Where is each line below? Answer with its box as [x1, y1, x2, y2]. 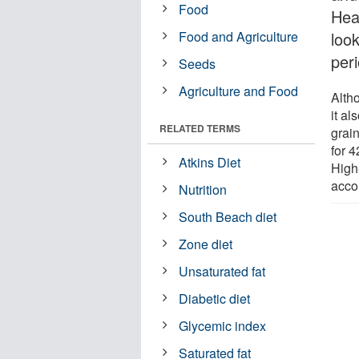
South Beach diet [179, 207, 277, 226]
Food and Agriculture [179, 26, 299, 46]
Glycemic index [179, 316, 267, 335]
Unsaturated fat [179, 261, 266, 280]
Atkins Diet [179, 152, 241, 171]
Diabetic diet [179, 288, 251, 308]
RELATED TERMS [159, 120, 240, 135]
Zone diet [179, 234, 233, 253]
